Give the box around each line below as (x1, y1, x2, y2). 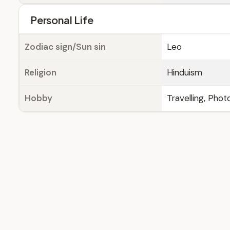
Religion (25, 67, 56, 78)
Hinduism (167, 67, 202, 78)
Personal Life (30, 13, 93, 26)
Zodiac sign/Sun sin (25, 41, 106, 52)
